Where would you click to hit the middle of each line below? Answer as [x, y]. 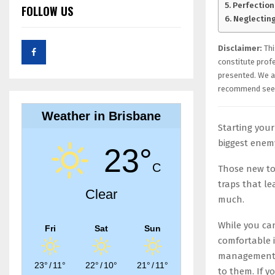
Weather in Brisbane [101, 116]
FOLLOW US [47, 11]
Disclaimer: [240, 48]
